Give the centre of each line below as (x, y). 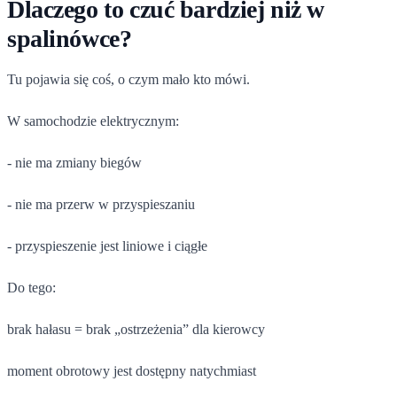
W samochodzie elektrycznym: (93, 121)
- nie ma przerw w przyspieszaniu (101, 204)
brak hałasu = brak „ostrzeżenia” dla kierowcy (136, 329)
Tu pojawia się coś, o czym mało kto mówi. (128, 79)
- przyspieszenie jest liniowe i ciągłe (107, 245)
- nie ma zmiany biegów (74, 162)
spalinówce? (70, 38)
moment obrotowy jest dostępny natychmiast (132, 370)
